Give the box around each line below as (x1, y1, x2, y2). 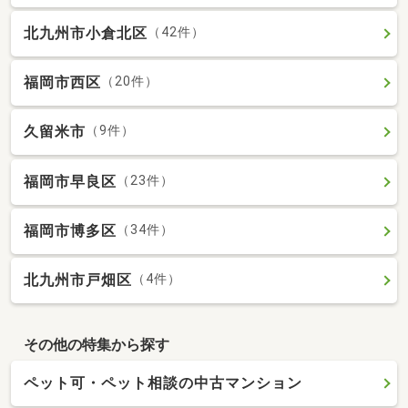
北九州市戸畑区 (24, 271, 132, 289)
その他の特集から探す (23, 335, 169, 353)
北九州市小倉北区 (24, 24, 148, 42)
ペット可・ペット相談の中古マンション (24, 374, 302, 393)
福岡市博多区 (24, 221, 117, 240)
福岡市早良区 (24, 172, 117, 190)
